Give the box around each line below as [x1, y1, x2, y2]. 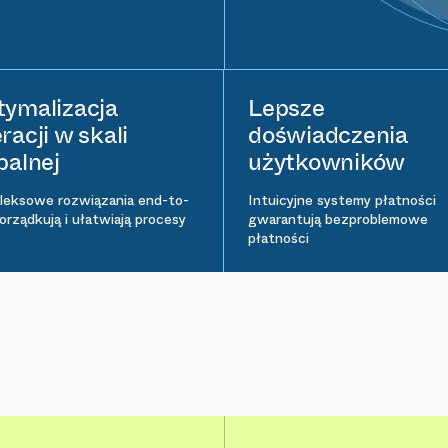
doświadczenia [248, 120, 408, 149]
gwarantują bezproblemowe [248, 209, 428, 229]
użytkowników [248, 147, 406, 176]
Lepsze [248, 93, 325, 122]
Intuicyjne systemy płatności [248, 190, 436, 210]
